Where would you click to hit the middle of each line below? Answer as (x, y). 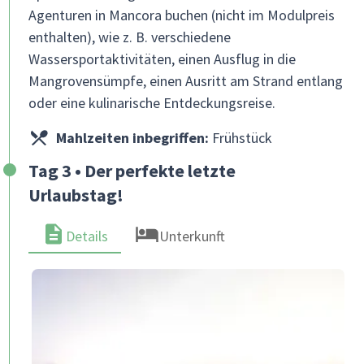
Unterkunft (192, 236)
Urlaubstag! (76, 195)
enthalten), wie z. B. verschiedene (130, 37)
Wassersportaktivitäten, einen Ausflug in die (162, 59)
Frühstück (240, 138)
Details (87, 236)
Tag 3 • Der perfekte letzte (132, 171)
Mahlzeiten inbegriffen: (132, 138)
